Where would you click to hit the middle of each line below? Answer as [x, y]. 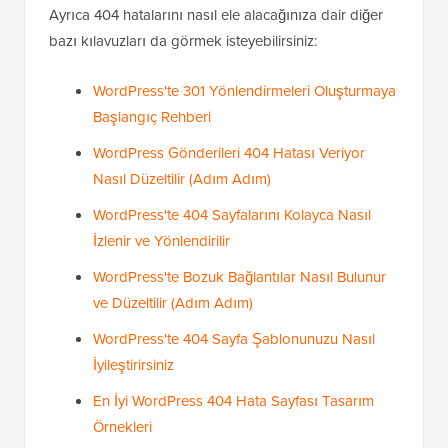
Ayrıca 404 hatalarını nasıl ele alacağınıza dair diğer [216, 101]
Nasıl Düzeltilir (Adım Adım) [182, 265]
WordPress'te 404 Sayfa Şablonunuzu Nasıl [234, 425]
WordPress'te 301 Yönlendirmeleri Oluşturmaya [244, 177]
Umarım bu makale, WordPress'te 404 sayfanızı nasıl [219, 49]
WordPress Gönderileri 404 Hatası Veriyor [229, 239]
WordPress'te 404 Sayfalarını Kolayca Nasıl [232, 301]
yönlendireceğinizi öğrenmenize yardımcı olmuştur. [212, 75]
